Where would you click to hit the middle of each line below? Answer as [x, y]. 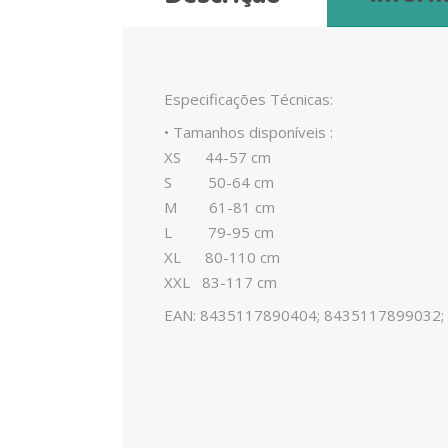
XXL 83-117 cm [220, 282]
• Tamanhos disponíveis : [248, 132]
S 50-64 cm [219, 182]
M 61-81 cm [219, 207]
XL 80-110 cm [222, 257]
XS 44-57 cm [217, 157]
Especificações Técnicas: [248, 99]
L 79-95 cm [219, 232]
